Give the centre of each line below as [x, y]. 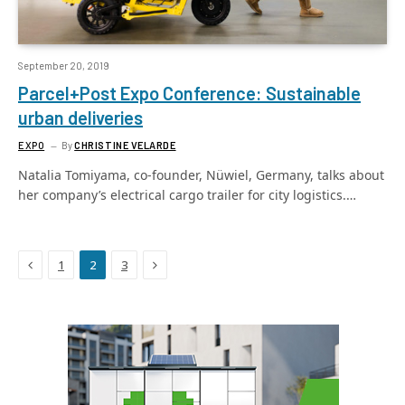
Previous [57, 264]
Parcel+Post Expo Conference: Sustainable [189, 93]
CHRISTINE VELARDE [125, 145]
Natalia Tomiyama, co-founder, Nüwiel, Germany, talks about [201, 175]
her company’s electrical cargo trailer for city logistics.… [187, 195]
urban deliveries [80, 118]
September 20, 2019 [64, 66]
